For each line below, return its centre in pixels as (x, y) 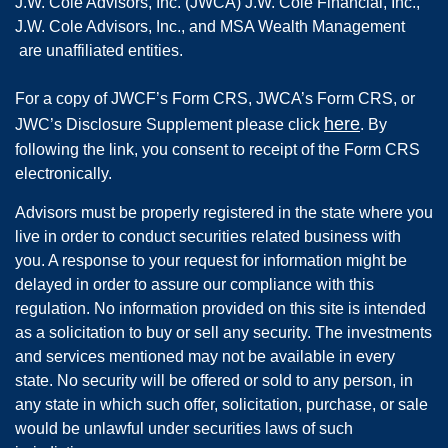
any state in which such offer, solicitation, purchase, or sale (221, 404)
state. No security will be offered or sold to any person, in (214, 380)
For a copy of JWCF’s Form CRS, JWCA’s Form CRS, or (215, 98)
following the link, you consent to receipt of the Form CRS (217, 149)
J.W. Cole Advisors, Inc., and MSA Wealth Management (210, 26)
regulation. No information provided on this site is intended (220, 308)
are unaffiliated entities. (99, 50)
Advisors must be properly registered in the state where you (224, 212)
